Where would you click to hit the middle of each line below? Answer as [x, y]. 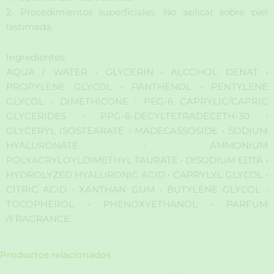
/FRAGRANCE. [39, 219]
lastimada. [30, 27]
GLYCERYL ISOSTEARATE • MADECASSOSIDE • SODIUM [137, 131]
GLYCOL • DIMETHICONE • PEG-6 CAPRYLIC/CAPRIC [137, 101]
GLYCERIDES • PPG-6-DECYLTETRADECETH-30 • [137, 116]
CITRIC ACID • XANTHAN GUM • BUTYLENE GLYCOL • [137, 189]
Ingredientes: [36, 57]
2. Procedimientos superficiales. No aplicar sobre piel [137, 13]
